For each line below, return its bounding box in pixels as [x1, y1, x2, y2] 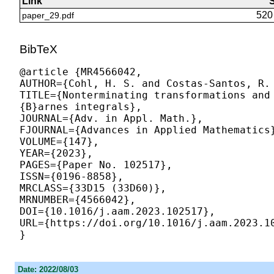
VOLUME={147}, [19, 136, 99, 148]
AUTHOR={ [19, 78, 68, 90]
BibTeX [19, 43, 57, 56]
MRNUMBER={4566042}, [19, 194, 136, 206]
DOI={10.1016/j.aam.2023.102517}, [19, 206, 215, 218]
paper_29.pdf [21, 10, 74, 20]
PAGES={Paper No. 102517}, [19, 159, 172, 171]
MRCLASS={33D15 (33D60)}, [19, 182, 166, 194]
